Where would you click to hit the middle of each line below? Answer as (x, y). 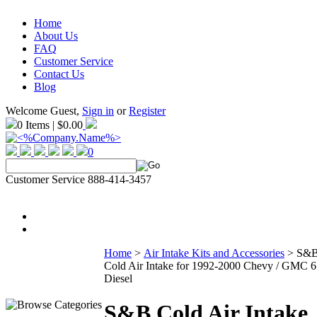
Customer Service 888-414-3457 (79, 179)
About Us (56, 36)
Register (147, 111)
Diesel (118, 278)
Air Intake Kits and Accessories (214, 253)
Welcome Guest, (44, 111)
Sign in (98, 111)
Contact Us (59, 74)
